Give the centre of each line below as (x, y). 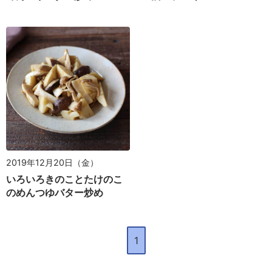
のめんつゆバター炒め (55, 193)
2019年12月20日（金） (52, 163)
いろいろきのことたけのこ (64, 179)
